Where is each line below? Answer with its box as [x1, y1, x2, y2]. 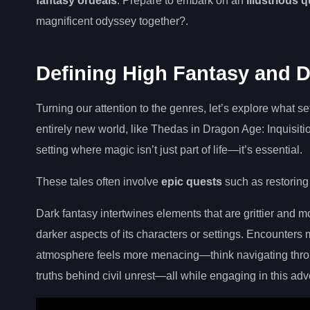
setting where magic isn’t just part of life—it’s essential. [36, 144, 302, 156]
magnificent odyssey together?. [36, 15, 188, 27]
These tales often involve [36, 176, 161, 188]
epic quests [161, 176, 222, 188]
